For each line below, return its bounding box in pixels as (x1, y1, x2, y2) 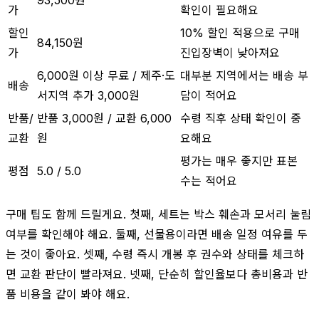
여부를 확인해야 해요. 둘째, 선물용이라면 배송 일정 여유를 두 (6, 226, 308, 241)
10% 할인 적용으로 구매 (180, 25, 300, 40)
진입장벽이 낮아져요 (180, 45, 280, 60)
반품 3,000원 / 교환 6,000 (37, 110, 172, 125)
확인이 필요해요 (180, 2, 258, 17)
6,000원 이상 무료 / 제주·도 (37, 68, 175, 83)
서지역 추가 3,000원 (37, 88, 140, 103)
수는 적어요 (180, 173, 237, 188)
